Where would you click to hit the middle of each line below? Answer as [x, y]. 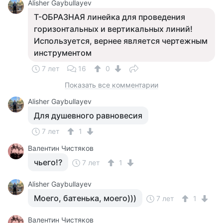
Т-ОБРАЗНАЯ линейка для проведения [110, 17]
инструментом [63, 53]
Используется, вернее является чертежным [121, 41]
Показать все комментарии [111, 85]
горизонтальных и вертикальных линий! [113, 29]
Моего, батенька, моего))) [85, 198]
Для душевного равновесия [88, 115]
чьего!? [48, 162]
